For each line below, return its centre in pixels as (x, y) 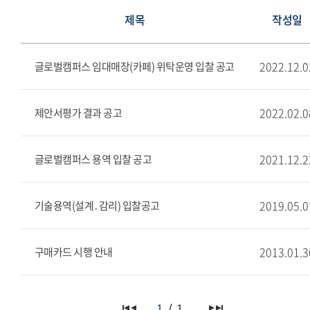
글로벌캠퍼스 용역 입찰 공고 (93, 159)
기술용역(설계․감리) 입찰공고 (97, 206)
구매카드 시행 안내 (74, 252)
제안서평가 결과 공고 (79, 113)
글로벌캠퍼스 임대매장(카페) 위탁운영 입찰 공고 (135, 66)
